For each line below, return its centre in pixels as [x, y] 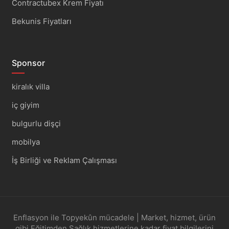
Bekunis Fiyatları [41, 21]
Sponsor [28, 63]
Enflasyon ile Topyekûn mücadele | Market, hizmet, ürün [114, 217]
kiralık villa [30, 86]
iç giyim [25, 105]
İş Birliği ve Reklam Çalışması [64, 160]
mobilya [26, 142]
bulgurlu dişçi [36, 123]
